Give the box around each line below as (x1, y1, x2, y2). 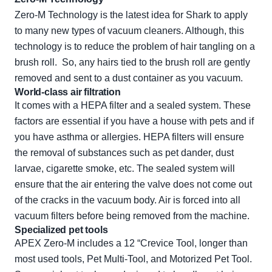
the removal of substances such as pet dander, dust (15, 148, 234, 158)
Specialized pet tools (15, 225, 108, 236)
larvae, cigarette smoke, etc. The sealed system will (15, 163, 235, 174)
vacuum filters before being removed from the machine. (15, 211, 250, 222)
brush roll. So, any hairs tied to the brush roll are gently (15, 57, 250, 68)
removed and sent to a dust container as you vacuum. (15, 73, 243, 84)
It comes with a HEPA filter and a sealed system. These (15, 100, 251, 111)
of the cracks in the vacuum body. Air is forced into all (15, 195, 240, 206)
